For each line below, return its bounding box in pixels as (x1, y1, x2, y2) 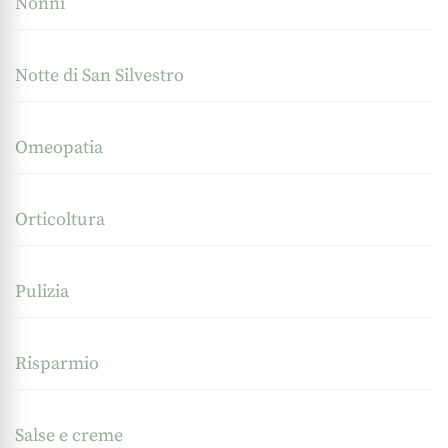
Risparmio (15, 351, 99, 375)
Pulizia (15, 279, 69, 303)
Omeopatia (15, 135, 103, 159)
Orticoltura (15, 207, 105, 231)
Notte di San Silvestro (15, 63, 184, 87)
